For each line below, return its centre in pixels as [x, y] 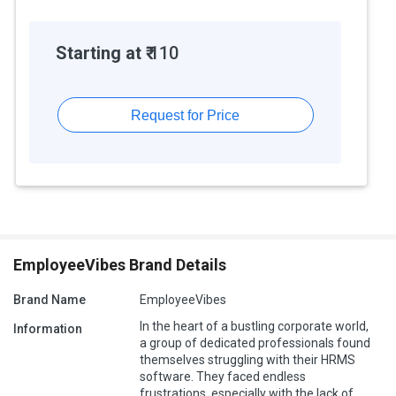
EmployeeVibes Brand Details [120, 265]
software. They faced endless [223, 377]
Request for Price [186, 115]
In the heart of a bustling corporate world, [254, 327]
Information [48, 329]
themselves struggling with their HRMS [247, 360]
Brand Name [49, 300]
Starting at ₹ [101, 53]
